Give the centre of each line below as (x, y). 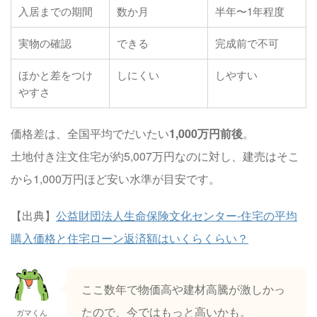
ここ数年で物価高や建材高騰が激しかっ (183, 289)
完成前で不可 (247, 42)
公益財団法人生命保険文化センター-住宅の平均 (177, 215)
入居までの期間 (56, 11)
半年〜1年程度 (250, 11)
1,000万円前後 (206, 133)
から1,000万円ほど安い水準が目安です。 (115, 178)
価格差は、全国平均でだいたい (90, 133)
